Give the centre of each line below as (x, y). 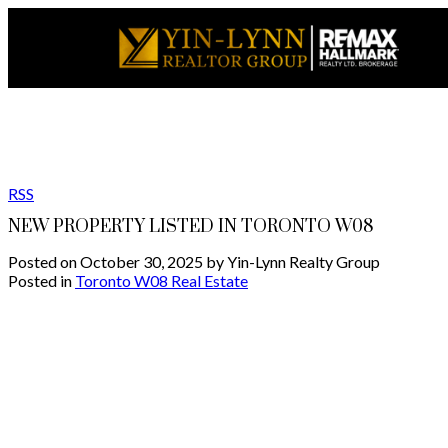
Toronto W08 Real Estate (161, 280)
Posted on (44, 261)
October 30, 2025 (141, 261)
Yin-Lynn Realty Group (303, 261)
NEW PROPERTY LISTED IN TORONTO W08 (191, 227)
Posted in (40, 280)
